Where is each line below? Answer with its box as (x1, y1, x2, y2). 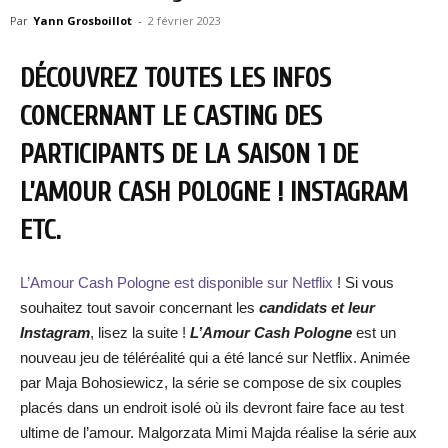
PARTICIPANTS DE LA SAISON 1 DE (20, 139, 358, 170)
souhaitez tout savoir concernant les (20, 299, 259, 316)
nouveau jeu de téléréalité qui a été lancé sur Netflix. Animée (20, 349, 410, 366)
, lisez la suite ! (90, 324, 190, 341)
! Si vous (337, 274, 394, 291)
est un (352, 324, 396, 341)
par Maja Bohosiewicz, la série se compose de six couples (20, 374, 402, 391)
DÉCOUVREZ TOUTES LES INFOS (20, 63, 331, 94)
